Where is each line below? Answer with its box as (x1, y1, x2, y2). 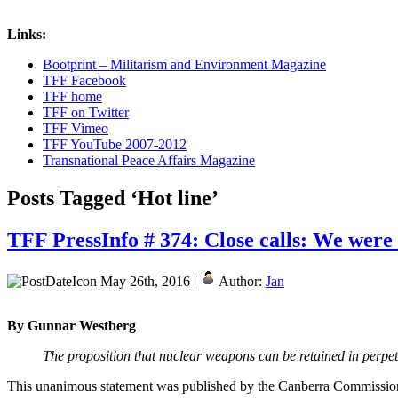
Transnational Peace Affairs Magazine (43, 152, 255, 168)
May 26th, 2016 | (97, 273, 200, 289)
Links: (7, 26, 46, 42)
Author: (216, 273, 266, 289)
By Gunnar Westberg (7, 317, 136, 333)
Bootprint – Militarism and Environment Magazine (43, 56, 326, 72)
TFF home (43, 88, 102, 104)
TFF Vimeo (43, 120, 108, 136)
